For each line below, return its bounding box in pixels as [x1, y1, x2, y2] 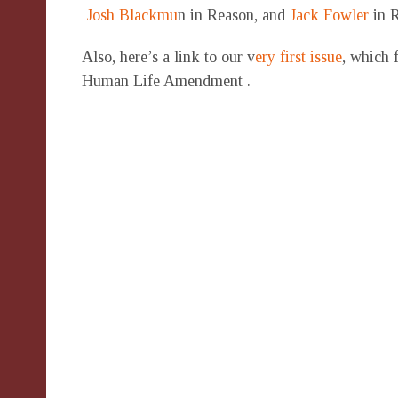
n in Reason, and [178, 6, 290, 24]
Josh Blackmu [82, 6, 178, 24]
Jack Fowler [290, 6, 369, 24]
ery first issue [255, 48, 342, 66]
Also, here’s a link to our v [82, 48, 255, 66]
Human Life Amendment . [82, 72, 251, 90]
